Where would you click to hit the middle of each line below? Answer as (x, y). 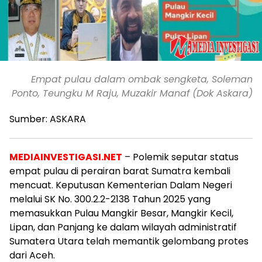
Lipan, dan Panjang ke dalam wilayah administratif (123, 227)
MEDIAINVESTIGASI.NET (66, 157)
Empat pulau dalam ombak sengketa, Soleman (142, 79)
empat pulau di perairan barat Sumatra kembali (120, 171)
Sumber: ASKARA (48, 119)
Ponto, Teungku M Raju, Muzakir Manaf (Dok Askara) (132, 93)
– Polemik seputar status (180, 157)
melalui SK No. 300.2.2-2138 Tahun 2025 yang (110, 199)
